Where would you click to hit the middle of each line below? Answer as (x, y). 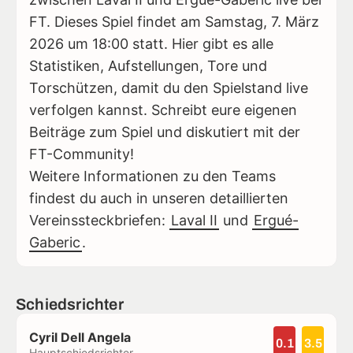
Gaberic (55, 242)
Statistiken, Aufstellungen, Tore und (148, 65)
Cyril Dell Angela (80, 337)
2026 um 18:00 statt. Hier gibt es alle (151, 43)
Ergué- (276, 220)
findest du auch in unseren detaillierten (159, 198)
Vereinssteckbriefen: (99, 220)
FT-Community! (82, 154)
